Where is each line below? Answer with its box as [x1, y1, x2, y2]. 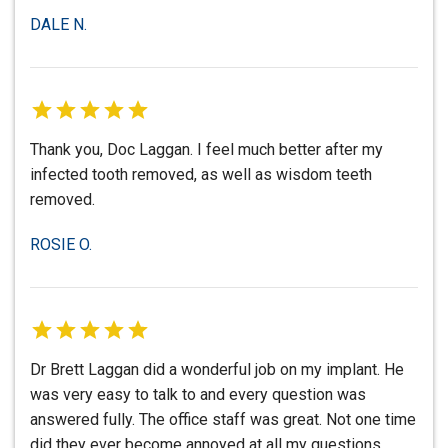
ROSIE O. [30, 235, 92, 255]
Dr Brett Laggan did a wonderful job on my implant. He [30, 360, 404, 380]
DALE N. [30, 15, 87, 35]
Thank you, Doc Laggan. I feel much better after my [30, 140, 383, 160]
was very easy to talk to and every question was [30, 385, 366, 405]
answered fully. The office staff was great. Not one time [30, 410, 416, 430]
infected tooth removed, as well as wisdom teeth [30, 165, 372, 185]
